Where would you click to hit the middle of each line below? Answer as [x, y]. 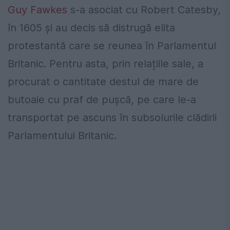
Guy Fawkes [37, 9]
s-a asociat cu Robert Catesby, [144, 9]
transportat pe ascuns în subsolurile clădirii [112, 117]
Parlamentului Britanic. [62, 135]
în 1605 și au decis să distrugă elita [91, 27]
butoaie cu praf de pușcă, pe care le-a [102, 99]
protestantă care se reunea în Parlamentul [112, 45]
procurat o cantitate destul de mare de [103, 81]
